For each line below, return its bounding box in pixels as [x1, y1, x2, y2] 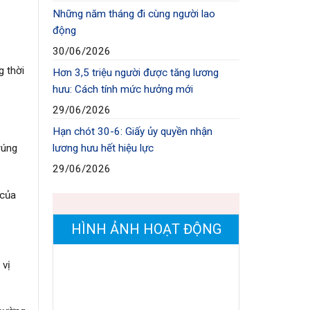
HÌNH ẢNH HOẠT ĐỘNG [71, 221, 221, 238]
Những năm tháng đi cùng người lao [53, 8, 215, 21]
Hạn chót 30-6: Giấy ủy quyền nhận [53, 125, 212, 138]
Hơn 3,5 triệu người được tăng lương [53, 66, 219, 80]
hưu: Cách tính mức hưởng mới [53, 83, 193, 96]
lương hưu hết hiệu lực [53, 142, 154, 155]
